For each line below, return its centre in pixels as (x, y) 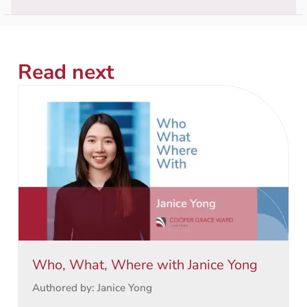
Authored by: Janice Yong (92, 287)
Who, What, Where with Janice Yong (145, 265)
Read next (66, 72)
